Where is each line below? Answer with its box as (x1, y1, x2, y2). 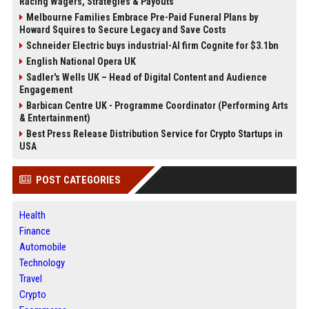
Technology (19, 256, 65, 269)
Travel (19, 272, 42, 285)
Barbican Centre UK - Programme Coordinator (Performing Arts (26, 99, 288, 111)
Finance (19, 224, 50, 237)
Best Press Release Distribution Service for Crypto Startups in (26, 128, 283, 139)
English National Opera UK (26, 55, 136, 67)
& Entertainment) (19, 112, 90, 123)
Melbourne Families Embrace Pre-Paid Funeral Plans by (26, 11, 258, 23)
